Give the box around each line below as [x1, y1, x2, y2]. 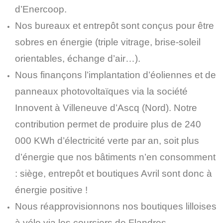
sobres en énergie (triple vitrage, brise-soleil [15, 37, 201, 47]
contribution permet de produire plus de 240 [15, 119, 201, 129]
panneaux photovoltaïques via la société [15, 86, 188, 97]
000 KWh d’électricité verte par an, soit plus [15, 135, 199, 146]
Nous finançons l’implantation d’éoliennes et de [15, 70, 216, 80]
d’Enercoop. [15, 4, 67, 14]
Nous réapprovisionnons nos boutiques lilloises [15, 201, 217, 212]
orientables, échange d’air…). [15, 53, 140, 64]
